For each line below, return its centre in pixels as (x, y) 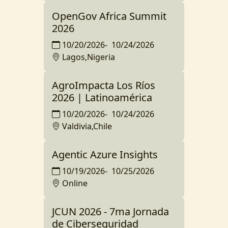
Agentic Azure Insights (105, 154)
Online (75, 183)
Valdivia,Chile (87, 126)
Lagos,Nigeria (89, 57)
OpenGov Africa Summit (109, 16)
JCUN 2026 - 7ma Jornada (110, 211)
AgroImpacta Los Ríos (104, 85)
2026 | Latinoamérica (102, 97)
